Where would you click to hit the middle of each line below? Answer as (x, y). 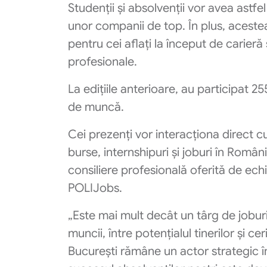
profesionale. (104, 62)
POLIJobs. (95, 188)
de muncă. (96, 107)
